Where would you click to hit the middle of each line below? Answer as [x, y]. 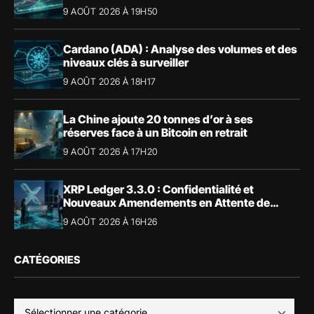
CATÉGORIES [47, 260]
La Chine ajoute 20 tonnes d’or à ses [158, 119]
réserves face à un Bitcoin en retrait [155, 132]
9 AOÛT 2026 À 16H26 [110, 221]
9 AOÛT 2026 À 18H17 [110, 81]
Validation [90, 216]
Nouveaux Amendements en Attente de [166, 202]
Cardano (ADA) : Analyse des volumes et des [180, 49]
